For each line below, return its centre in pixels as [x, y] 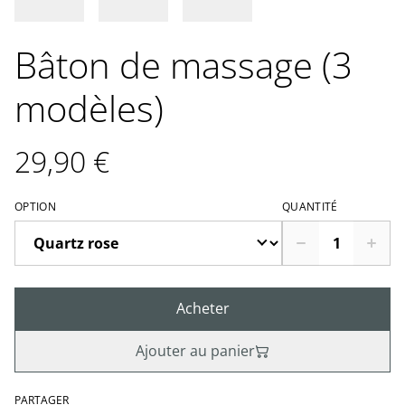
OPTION [35, 207]
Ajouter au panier [195, 351]
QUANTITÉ [310, 207]
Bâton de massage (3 [184, 65]
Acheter [202, 309]
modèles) [89, 108]
